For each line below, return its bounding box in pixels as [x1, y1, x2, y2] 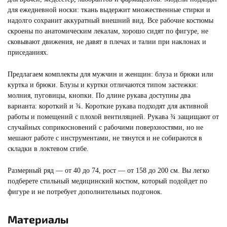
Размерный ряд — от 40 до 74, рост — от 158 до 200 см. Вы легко [8, 167, 209, 174]
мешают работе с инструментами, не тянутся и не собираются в [8, 134, 202, 142]
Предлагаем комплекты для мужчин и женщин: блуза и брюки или [8, 70, 213, 78]
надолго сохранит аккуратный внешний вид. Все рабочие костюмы [8, 17, 213, 24]
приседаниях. [8, 49, 49, 56]
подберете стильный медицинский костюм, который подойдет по [8, 177, 207, 185]
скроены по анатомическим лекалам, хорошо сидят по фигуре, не [8, 27, 208, 35]
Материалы [8, 213, 68, 225]
